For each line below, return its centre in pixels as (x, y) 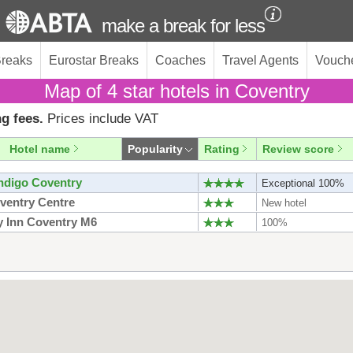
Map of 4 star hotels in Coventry (176, 91)
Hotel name (40, 149)
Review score (298, 149)
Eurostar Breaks (94, 60)
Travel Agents (260, 60)
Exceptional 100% (303, 183)
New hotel (284, 203)
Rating (222, 149)
